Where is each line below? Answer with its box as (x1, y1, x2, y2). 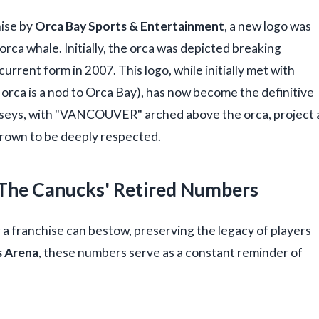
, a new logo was (224, 19, 311, 34)
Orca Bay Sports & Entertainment (35, 19, 224, 34)
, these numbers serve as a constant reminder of (38, 244, 303, 260)
